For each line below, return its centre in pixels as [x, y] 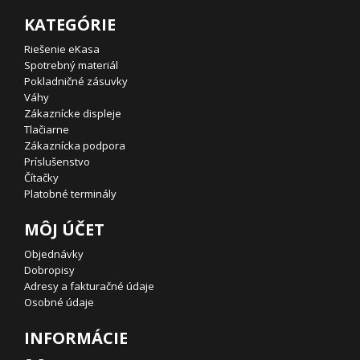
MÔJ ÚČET [64, 229]
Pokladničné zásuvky [76, 81]
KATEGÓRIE [70, 25]
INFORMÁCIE [76, 338]
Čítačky [41, 178]
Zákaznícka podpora [75, 145]
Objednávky [54, 254]
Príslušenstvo [57, 162]
